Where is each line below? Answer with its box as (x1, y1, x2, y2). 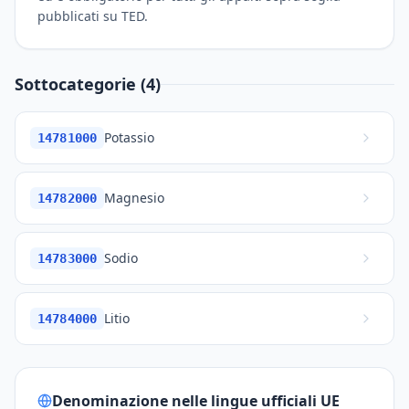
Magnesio (104, 189, 165, 206)
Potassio (104, 129, 155, 146)
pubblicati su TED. (37, 7, 148, 25)
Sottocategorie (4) (15, 73, 161, 95)
